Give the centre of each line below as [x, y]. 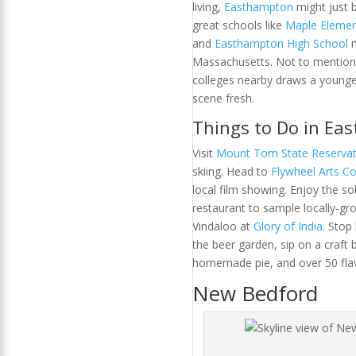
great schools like [238, 25]
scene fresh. [223, 99]
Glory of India [288, 226]
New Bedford [255, 294]
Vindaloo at [222, 226]
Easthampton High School [281, 44]
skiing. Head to [231, 172]
